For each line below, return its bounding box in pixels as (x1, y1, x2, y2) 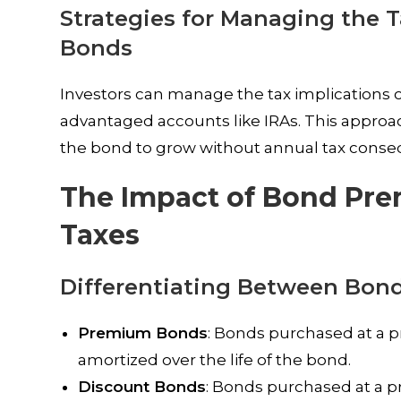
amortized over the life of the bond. (78, 351, 352, 369)
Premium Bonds (78, 324, 209, 342)
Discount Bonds (78, 378, 207, 396)
